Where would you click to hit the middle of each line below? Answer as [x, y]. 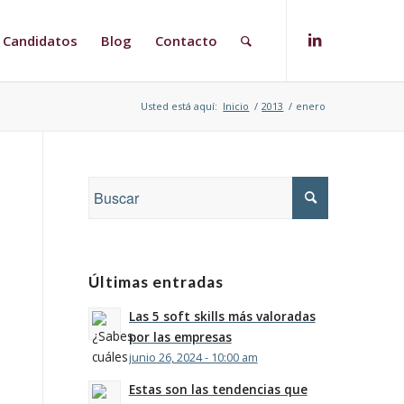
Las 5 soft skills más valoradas [222, 316]
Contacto [187, 41]
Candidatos [41, 41]
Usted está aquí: [179, 106]
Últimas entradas [156, 282]
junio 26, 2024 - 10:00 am [193, 358]
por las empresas [180, 337]
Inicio [236, 106]
